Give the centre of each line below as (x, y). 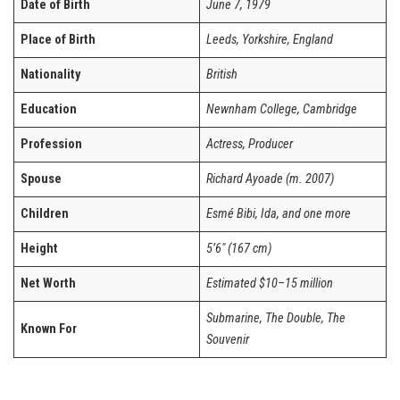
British (222, 74)
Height (40, 248)
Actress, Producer (250, 144)
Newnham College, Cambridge (282, 109)
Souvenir (228, 339)
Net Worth (49, 283)
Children (45, 213)
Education (49, 109)
